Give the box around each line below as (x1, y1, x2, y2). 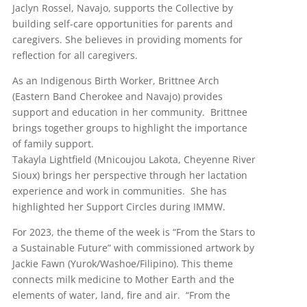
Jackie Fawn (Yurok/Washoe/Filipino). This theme (12, 256, 233, 270)
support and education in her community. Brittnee (12, 105, 247, 119)
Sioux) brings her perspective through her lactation (12, 168, 247, 182)
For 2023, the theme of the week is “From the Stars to (12, 225, 255, 238)
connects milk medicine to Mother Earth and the (12, 272, 234, 286)
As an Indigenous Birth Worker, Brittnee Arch (12, 73, 219, 87)
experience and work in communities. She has (12, 184, 227, 197)
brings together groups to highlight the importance (12, 121, 247, 134)
